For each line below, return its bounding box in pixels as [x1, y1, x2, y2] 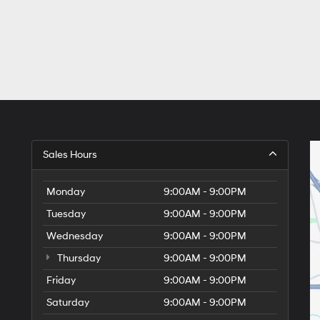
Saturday [46, 296, 89, 309]
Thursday [55, 252, 101, 264]
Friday [46, 274, 76, 286]
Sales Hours [43, 149, 97, 161]
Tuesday [46, 208, 86, 220]
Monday [46, 186, 85, 198]
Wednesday [46, 230, 103, 242]
